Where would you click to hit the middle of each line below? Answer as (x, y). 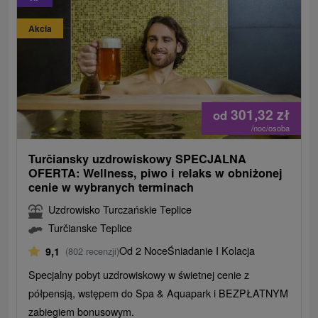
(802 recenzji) (93, 251)
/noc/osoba (270, 128)
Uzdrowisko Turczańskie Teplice (120, 209)
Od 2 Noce (144, 251)
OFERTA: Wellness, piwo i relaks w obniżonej (156, 173)
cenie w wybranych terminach (111, 187)
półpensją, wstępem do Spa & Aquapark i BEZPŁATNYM (159, 293)
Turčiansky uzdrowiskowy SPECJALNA (138, 159)
